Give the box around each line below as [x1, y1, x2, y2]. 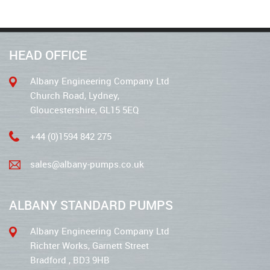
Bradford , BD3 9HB [30, 254, 110, 266]
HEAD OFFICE [9, 46, 87, 63]
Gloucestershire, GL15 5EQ [30, 104, 139, 116]
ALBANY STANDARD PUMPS [9, 196, 173, 213]
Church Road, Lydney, [30, 89, 119, 101]
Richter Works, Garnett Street [30, 239, 149, 251]
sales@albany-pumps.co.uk [30, 158, 144, 170]
